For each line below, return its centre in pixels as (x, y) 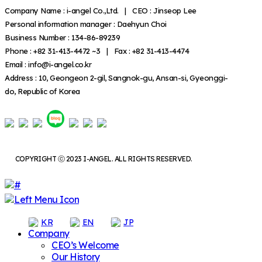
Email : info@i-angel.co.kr (48, 65)
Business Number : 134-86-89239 (62, 38)
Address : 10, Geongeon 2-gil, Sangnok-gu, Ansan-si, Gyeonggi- (116, 78)
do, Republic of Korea (42, 92)
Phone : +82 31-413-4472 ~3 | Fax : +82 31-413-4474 (97, 51)
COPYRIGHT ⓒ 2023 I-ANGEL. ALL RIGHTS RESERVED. (104, 159)
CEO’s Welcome (85, 245)
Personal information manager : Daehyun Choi (86, 24)
